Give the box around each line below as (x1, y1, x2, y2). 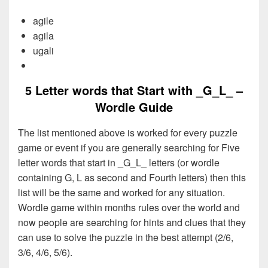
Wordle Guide (95, 98, 173, 115)
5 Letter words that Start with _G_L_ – (25, 81, 243, 99)
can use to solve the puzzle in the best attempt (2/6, (18, 230, 233, 244)
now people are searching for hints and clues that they (18, 215, 246, 229)
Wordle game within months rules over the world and (18, 200, 240, 214)
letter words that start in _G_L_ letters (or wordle (18, 155, 220, 169)
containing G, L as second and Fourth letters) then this (18, 170, 246, 184)
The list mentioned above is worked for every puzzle (18, 125, 237, 139)
